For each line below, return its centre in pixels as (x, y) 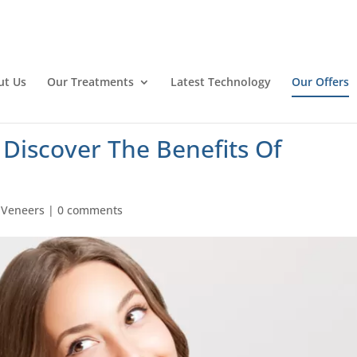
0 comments (90, 210)
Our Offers (320, 81)
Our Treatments (90, 81)
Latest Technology (220, 81)
